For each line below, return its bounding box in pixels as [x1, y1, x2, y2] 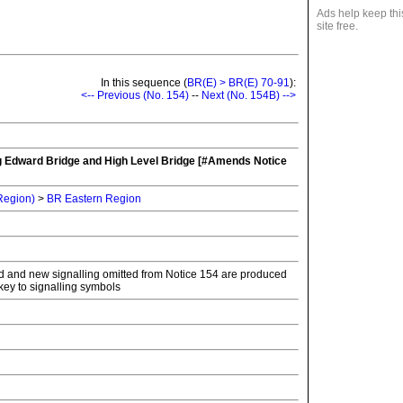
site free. [317, 20, 358, 32]
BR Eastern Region [47, 193, 141, 206]
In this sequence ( [98, 76, 187, 90]
